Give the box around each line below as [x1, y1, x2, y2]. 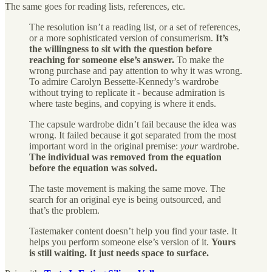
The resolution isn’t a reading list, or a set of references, [29, 21, 240, 32]
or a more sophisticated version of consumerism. [29, 32, 216, 43]
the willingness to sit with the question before [29, 43, 212, 54]
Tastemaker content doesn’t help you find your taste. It [29, 225, 237, 236]
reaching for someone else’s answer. [29, 54, 174, 65]
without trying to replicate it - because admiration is [29, 87, 225, 98]
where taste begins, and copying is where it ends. [29, 98, 216, 109]
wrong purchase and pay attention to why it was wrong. [29, 65, 242, 76]
